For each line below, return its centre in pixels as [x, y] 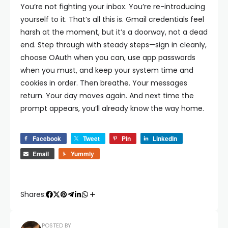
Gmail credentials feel [165, 19]
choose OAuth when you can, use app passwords [108, 57]
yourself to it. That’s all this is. [73, 19]
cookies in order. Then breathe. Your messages [104, 83]
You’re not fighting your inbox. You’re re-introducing [113, 6]
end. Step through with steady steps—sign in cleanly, [113, 45]
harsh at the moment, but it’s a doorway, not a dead [114, 32]
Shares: [33, 194]
